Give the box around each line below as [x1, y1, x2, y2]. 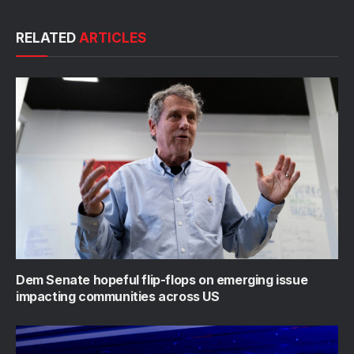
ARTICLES [79, 30, 146, 47]
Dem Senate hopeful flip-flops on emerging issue [16, 271, 308, 288]
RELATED [16, 30, 79, 47]
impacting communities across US [16, 288, 220, 304]
